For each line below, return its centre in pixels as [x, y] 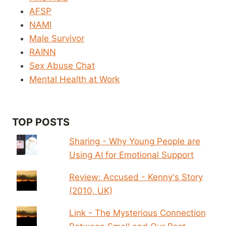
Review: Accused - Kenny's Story [136, 177]
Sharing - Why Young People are [134, 141]
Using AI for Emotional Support [131, 155]
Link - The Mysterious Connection [137, 213]
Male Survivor [57, 38]
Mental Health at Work [74, 79]
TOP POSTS [41, 122]
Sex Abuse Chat [62, 66]
